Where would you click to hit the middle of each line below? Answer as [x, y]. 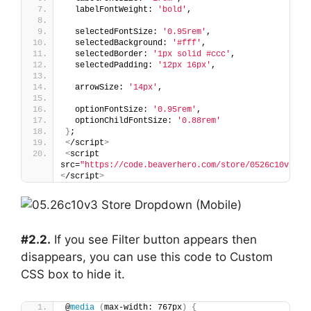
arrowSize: [97, 87]
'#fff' [187, 43]
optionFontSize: [109, 109]
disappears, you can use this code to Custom [147, 257]
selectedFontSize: [114, 32]
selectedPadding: [111, 65]
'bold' [172, 9]
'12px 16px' [184, 65]
